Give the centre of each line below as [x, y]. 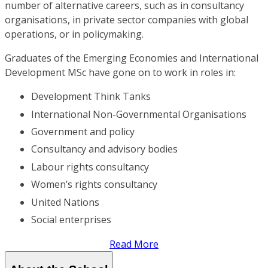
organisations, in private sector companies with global [127, 20]
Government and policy [83, 132]
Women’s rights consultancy [94, 185]
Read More [134, 244]
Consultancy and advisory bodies [104, 149]
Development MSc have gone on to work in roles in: [120, 73]
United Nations [65, 202]
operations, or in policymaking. [74, 34]
